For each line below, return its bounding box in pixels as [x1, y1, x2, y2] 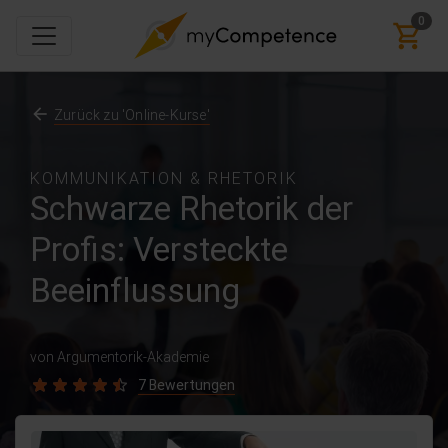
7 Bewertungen [138, 376, 235, 394]
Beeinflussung [30, 270, 240, 311]
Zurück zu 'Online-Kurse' [54, 106, 210, 124]
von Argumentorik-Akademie [30, 348, 209, 366]
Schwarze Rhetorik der [30, 188, 353, 229]
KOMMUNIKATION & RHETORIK [30, 168, 298, 188]
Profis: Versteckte [30, 229, 288, 270]
